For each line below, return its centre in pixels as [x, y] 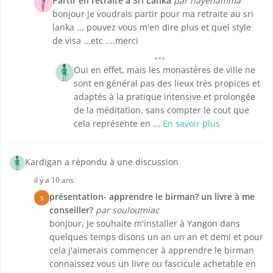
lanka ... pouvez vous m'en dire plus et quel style [152, 27]
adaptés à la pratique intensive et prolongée [165, 97]
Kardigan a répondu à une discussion [102, 162]
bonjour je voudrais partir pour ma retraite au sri [153, 14]
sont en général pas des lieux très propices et [167, 83]
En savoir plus [191, 124]
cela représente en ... [118, 124]
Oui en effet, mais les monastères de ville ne [165, 70]
